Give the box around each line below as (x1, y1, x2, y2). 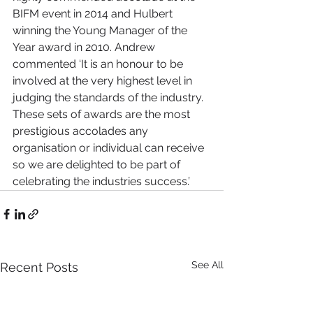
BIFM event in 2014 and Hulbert (13, 7, 175, 21)
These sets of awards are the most (13, 108, 193, 122)
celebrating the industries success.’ (13, 175, 190, 189)
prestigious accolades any (13, 124, 151, 138)
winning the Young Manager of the (13, 24, 190, 38)
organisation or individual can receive (13, 141, 207, 155)
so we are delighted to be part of (13, 158, 183, 172)
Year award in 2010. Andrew (13, 41, 158, 54)
